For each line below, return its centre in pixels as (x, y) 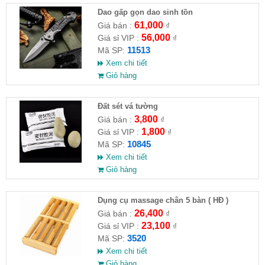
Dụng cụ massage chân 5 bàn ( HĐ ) (163, 201)
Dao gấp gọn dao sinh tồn (145, 12)
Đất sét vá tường (127, 106)
